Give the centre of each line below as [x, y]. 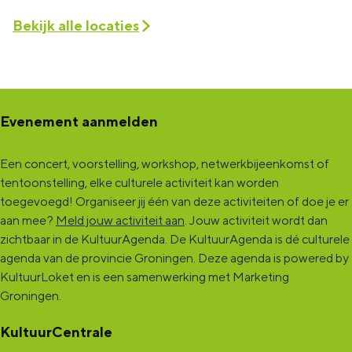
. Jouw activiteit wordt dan [256, 220]
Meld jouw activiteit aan [120, 220]
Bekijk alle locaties [76, 26]
